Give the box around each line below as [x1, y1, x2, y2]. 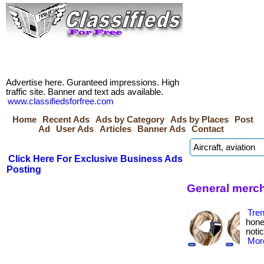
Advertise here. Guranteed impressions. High [6, 78, 179, 87]
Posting [6, 164, 41, 174]
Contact [192, 124, 224, 134]
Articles [100, 124, 131, 134]
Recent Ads [42, 115, 90, 124]
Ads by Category [95, 115, 164, 124]
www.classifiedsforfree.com [8, 97, 114, 106]
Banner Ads [137, 124, 186, 134]
